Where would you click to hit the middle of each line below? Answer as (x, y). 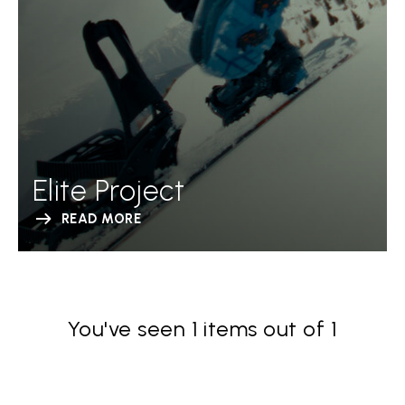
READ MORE (102, 219)
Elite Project (109, 191)
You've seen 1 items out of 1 (202, 329)
